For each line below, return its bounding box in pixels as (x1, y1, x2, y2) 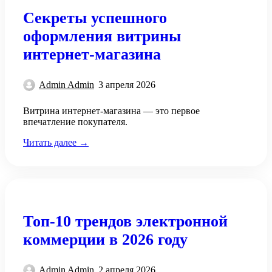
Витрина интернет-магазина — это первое (23, 106, 200, 117)
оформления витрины (23, 27, 181, 46)
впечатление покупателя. (23, 117, 127, 127)
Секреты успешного (23, 9, 167, 27)
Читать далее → (23, 137, 89, 148)
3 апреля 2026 (98, 80, 155, 90)
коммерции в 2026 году (23, 230, 188, 248)
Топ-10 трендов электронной (23, 212, 228, 230)
